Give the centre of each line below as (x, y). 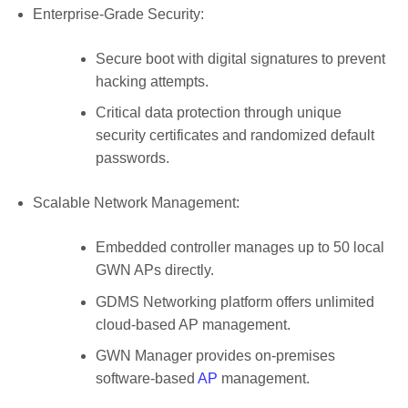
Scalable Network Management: (136, 203)
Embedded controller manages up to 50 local (240, 248)
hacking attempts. (152, 81)
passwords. (132, 158)
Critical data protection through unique (218, 113)
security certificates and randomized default (235, 136)
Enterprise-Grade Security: (118, 14)
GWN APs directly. (154, 270)
